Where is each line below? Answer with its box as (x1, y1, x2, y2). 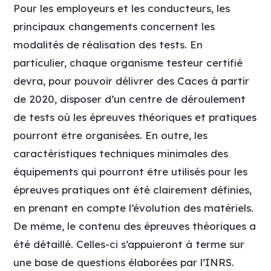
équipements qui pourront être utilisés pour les (13, 165, 248, 178)
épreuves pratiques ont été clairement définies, (13, 183, 252, 196)
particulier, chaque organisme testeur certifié (13, 56, 243, 69)
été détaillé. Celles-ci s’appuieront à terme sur (13, 237, 245, 250)
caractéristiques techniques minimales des (13, 146, 229, 160)
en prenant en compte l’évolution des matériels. (13, 201, 254, 214)
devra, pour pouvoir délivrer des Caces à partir (13, 74, 250, 87)
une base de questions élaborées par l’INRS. (13, 255, 235, 269)
